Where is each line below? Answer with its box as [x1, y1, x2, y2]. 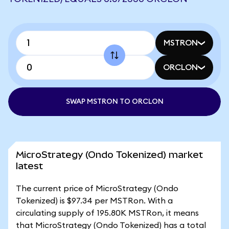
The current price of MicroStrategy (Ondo [16, 185, 178, 193]
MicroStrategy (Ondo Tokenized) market [16, 149, 203, 160]
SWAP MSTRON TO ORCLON [65, 98, 164, 105]
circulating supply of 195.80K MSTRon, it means [16, 209, 199, 217]
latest [16, 161, 43, 171]
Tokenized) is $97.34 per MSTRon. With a [16, 197, 173, 205]
